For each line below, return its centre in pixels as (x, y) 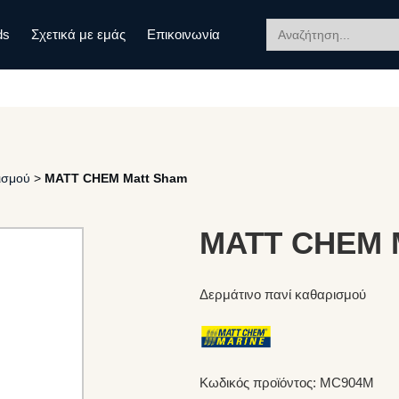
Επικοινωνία (183, 34)
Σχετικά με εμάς (78, 34)
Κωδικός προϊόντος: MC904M (287, 383)
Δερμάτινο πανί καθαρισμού (283, 294)
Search (287, 24)
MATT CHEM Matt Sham (116, 178)
